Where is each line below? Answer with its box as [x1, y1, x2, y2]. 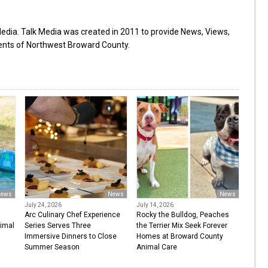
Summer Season [24, 243, 80, 251]
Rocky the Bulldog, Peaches [136, 211, 229, 219]
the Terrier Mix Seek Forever [136, 221, 227, 230]
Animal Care [136, 243, 177, 251]
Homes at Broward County [136, 232, 223, 240]
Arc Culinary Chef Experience [24, 211, 120, 219]
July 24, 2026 [24, 202, 62, 208]
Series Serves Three [24, 221, 91, 230]
